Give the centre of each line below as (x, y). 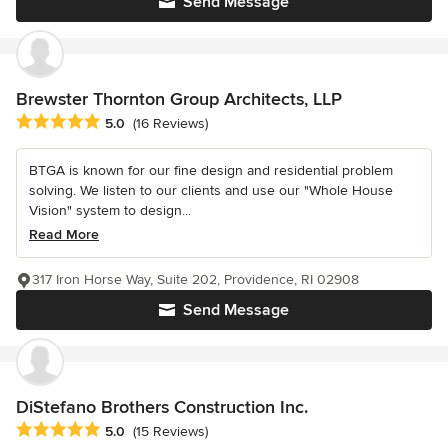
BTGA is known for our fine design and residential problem (211, 171)
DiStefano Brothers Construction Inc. (162, 407)
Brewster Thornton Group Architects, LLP (179, 98)
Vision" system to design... (110, 211)
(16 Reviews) (170, 124)
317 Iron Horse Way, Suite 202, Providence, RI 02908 (195, 280)
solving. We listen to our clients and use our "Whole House (211, 191)
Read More (64, 235)
